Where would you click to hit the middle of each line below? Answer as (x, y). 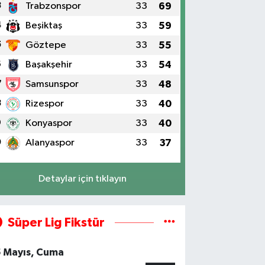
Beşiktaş (44, 26)
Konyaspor (49, 123)
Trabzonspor (54, 6)
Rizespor (45, 104)
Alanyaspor (50, 143)
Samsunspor (52, 84)
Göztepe (46, 45)
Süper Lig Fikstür (56, 222)
